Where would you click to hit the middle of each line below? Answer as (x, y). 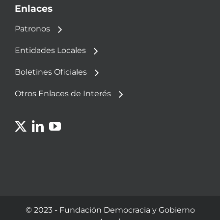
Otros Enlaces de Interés (63, 93)
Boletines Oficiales (51, 72)
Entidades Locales (50, 50)
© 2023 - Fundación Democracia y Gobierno (110, 210)
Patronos (32, 28)
